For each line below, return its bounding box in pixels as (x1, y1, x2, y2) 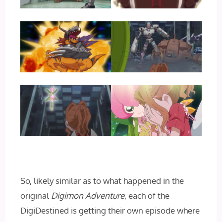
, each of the (124, 190, 170, 201)
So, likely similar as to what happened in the (20, 175, 184, 186)
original (20, 190, 52, 201)
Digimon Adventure (51, 190, 125, 201)
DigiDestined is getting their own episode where (20, 205, 200, 216)
